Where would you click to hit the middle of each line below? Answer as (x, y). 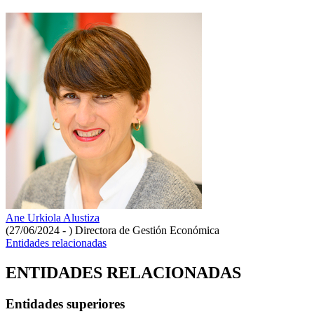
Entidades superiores (65, 304)
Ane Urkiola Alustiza (53, 218)
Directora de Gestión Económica (147, 231)
